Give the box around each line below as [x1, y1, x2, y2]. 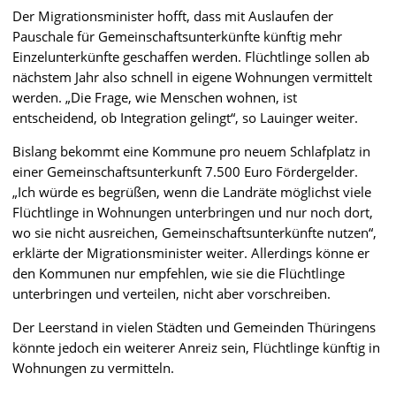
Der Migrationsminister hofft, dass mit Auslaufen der [12, 6, 333, 25]
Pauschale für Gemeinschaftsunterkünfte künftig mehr [12, 27, 342, 45]
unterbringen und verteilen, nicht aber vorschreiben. [12, 284, 331, 302]
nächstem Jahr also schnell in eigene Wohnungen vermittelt [12, 67, 372, 86]
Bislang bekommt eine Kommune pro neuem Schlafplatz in [12, 141, 370, 160]
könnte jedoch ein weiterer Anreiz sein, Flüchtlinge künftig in [12, 338, 380, 356]
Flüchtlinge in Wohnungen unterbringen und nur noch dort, [12, 202, 373, 221]
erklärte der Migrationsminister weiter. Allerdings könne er [12, 243, 369, 262]
